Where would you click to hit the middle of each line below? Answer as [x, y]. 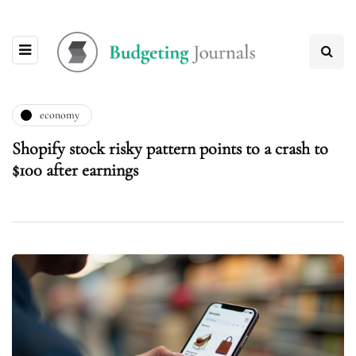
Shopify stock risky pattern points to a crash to [170, 148]
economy [60, 115]
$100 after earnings [75, 170]
